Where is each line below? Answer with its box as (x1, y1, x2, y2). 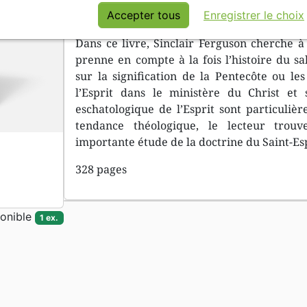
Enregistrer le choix (204, 8, 304, 22)
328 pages (75, 162, 127, 177)
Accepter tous (107, 8, 180, 22)
